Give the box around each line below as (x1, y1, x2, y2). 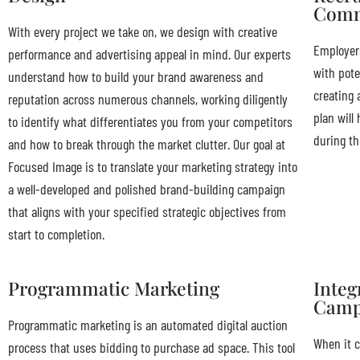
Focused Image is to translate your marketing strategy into (8, 157, 297, 175)
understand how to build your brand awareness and (8, 67, 264, 85)
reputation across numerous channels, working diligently (8, 89, 288, 108)
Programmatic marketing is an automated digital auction (8, 315, 288, 333)
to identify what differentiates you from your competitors (8, 112, 292, 130)
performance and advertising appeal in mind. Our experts (8, 44, 291, 63)
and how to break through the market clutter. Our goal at (8, 134, 285, 153)
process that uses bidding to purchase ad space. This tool (8, 337, 295, 356)
